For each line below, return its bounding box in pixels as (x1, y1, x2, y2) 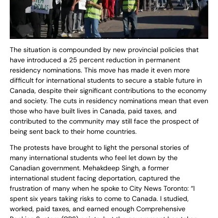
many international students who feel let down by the (10, 153, 178, 163)
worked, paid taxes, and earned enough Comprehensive (10, 204, 185, 214)
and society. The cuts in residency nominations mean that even (10, 96, 208, 106)
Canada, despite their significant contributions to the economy (10, 86, 207, 95)
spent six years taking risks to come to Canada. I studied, (10, 194, 189, 203)
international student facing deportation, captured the (10, 174, 180, 183)
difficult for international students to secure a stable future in (10, 76, 202, 85)
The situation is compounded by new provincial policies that (10, 45, 199, 54)
